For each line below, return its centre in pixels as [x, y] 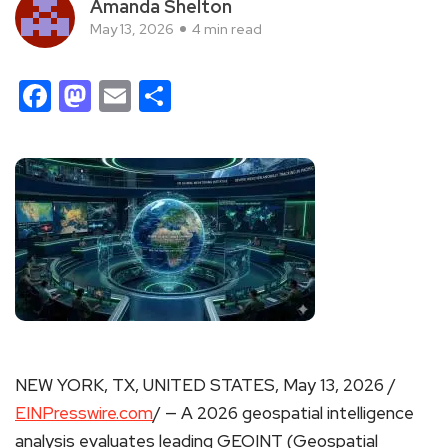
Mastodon [164, 95]
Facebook [121, 95]
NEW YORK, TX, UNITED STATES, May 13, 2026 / [205, 384]
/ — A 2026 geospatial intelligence [283, 412]
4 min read [227, 28]
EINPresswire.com [84, 412]
